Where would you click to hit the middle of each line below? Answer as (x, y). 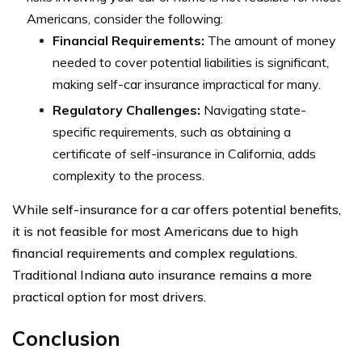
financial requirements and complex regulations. (155, 253)
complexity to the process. (128, 175)
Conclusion (66, 338)
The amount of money (270, 40)
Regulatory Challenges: (126, 110)
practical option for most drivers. (109, 297)
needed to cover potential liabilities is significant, (191, 62)
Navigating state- (253, 110)
